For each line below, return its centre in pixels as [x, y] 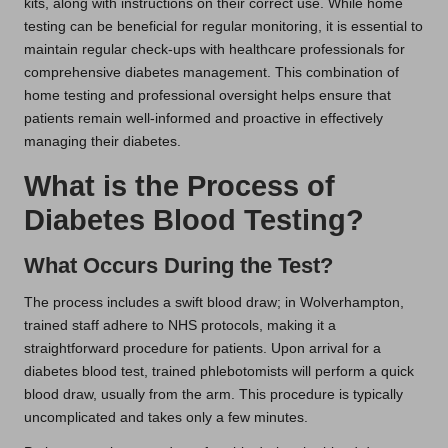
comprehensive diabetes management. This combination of [211, 73]
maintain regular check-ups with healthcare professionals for [214, 50]
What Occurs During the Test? [178, 266]
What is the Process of [179, 186]
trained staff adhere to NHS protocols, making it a [180, 326]
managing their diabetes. [102, 142]
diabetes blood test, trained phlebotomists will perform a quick [219, 372]
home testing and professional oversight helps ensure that [207, 96]
